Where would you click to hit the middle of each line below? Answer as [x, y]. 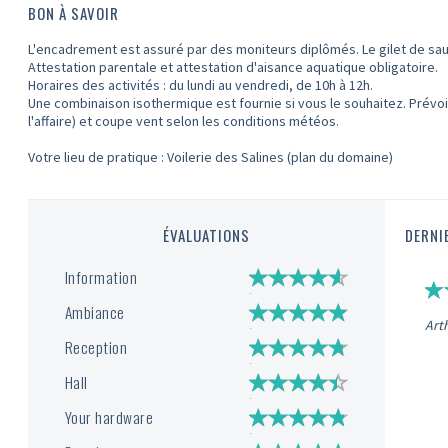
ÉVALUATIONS [207, 235]
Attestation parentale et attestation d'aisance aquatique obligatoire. [233, 67]
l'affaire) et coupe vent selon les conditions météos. [184, 121]
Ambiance [94, 312]
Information [101, 277]
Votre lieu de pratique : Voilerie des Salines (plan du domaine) [211, 157]
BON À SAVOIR [74, 13]
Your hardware [109, 417]
